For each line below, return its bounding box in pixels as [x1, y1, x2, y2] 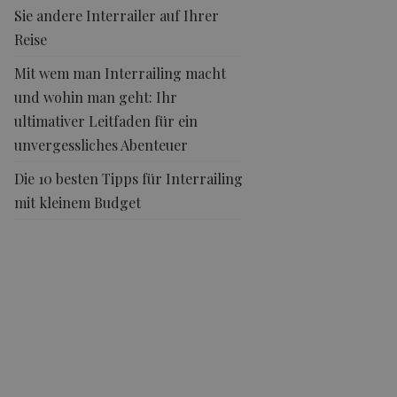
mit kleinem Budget [14, 193, 142, 212]
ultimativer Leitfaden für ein [14, 112, 198, 130]
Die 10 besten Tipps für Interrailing [14, 169, 244, 188]
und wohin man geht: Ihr [14, 88, 178, 106]
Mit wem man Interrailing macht [14, 64, 227, 82]
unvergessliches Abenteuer [14, 136, 189, 154]
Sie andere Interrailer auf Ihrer [14, 6, 220, 25]
